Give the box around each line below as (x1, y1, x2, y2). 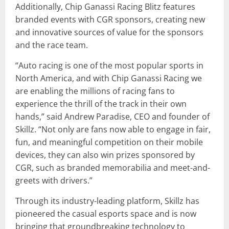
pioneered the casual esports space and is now (15, 208, 196, 219)
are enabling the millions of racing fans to (15, 85, 175, 97)
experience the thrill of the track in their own (15, 98, 187, 109)
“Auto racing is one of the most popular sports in (15, 59, 203, 71)
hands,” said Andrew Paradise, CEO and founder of (15, 110, 210, 122)
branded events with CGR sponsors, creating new (15, 13, 205, 25)
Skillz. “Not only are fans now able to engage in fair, (15, 123, 211, 135)
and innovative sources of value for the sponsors (15, 26, 203, 38)
